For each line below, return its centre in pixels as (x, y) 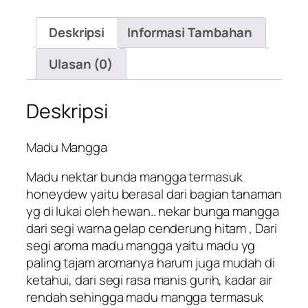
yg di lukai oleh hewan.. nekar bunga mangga (153, 211)
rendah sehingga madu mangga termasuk (145, 297)
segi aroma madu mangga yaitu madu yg (141, 246)
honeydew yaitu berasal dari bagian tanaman (154, 194)
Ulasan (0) (81, 64)
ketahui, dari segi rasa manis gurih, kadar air (150, 280)
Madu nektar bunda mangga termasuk (134, 177)
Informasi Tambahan (190, 33)
